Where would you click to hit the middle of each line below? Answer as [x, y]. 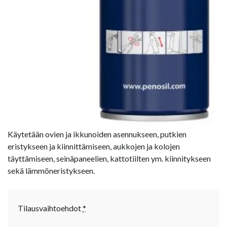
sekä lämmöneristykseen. [51, 170]
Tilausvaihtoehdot [49, 208]
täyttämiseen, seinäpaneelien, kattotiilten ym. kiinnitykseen [109, 158]
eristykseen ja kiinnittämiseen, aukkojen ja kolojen [94, 146]
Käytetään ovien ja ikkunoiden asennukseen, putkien [97, 134]
